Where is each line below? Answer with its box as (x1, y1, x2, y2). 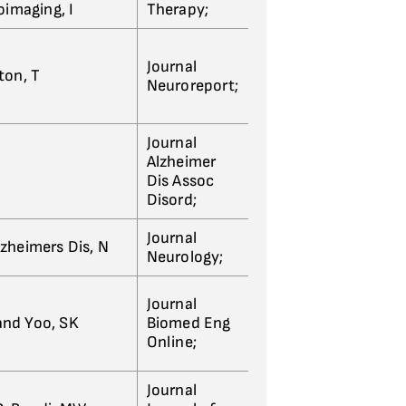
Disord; (146, 190, 197, 209)
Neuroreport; (146, 76, 238, 95)
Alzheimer (146, 152, 217, 171)
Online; (146, 333, 197, 352)
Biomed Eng (146, 314, 231, 333)
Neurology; (146, 247, 224, 266)
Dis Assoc (146, 171, 215, 190)
